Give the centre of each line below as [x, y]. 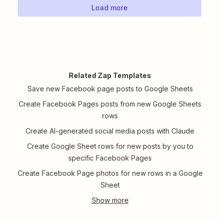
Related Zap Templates [110, 76]
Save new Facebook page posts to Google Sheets [110, 89]
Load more [110, 8]
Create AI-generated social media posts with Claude [110, 131]
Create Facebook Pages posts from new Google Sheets [110, 104]
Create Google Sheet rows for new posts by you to [110, 146]
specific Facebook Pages [110, 158]
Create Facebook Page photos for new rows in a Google [110, 173]
